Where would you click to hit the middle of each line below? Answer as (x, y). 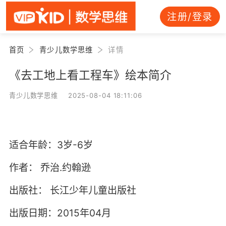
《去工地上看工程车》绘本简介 (90, 75)
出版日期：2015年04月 (60, 213)
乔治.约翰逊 (64, 168)
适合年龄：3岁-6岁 (51, 145)
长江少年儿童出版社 (93, 190)
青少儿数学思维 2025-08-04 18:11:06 (75, 95)
